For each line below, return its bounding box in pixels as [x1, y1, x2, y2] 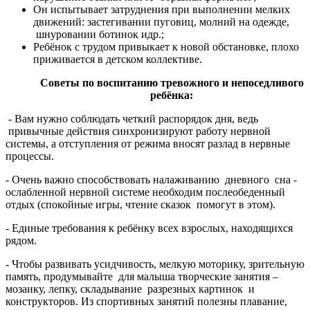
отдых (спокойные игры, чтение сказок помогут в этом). [6, 198, 275, 210]
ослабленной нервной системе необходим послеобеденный [6, 185, 285, 198]
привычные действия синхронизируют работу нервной [6, 125, 271, 137]
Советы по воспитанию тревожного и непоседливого [39, 76, 304, 89]
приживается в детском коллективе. [33, 53, 202, 65]
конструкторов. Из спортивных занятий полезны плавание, [6, 295, 287, 307]
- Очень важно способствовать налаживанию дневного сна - [6, 173, 297, 185]
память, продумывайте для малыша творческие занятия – [6, 270, 278, 282]
